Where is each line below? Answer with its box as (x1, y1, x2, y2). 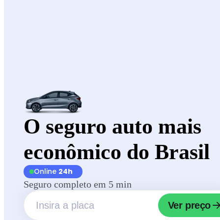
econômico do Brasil (24, 140, 210, 164)
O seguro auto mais (24, 114, 201, 138)
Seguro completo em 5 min (24, 179, 132, 190)
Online (34, 166, 58, 176)
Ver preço (167, 200, 211, 211)
